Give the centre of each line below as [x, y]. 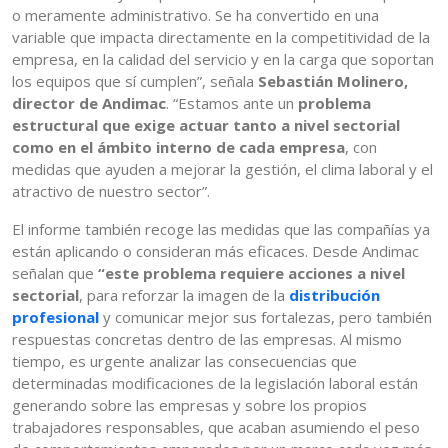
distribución [334, 295]
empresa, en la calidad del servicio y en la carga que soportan [223, 59]
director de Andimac [89, 103]
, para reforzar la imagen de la [184, 295]
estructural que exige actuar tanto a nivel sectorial [206, 125]
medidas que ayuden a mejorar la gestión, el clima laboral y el [222, 169]
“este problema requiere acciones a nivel [251, 273]
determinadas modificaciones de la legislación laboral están [215, 383]
